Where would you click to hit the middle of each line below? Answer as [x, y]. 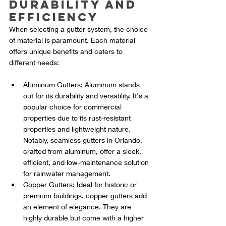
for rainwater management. [67, 174]
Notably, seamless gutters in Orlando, [84, 140]
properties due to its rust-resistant [78, 118]
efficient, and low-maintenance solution [87, 162]
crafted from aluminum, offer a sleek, [83, 151]
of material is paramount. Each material [73, 40]
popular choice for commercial [73, 107]
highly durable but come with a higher [84, 218]
